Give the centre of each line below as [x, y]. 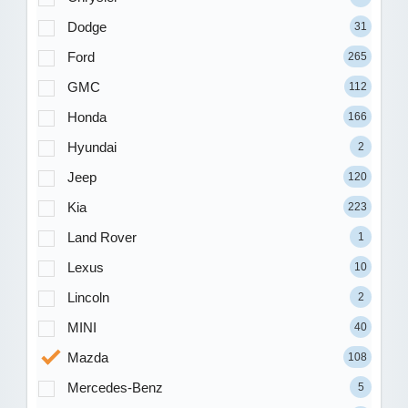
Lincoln [88, 298]
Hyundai [92, 148]
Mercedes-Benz [115, 388]
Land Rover [102, 238]
